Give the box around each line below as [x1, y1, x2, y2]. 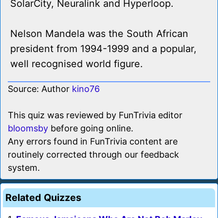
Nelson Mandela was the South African [10, 28, 188, 40]
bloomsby [8, 123, 48, 134]
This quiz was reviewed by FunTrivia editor [8, 110, 182, 121]
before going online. [48, 123, 133, 134]
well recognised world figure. [10, 58, 143, 70]
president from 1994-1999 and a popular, [10, 43, 197, 55]
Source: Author [8, 84, 72, 94]
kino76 [72, 84, 100, 94]
